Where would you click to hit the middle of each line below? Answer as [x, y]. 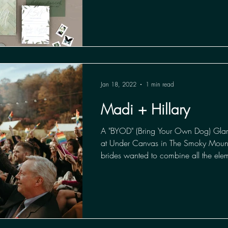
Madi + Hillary [145, 109]
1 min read [160, 84]
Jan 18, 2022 [119, 84]
